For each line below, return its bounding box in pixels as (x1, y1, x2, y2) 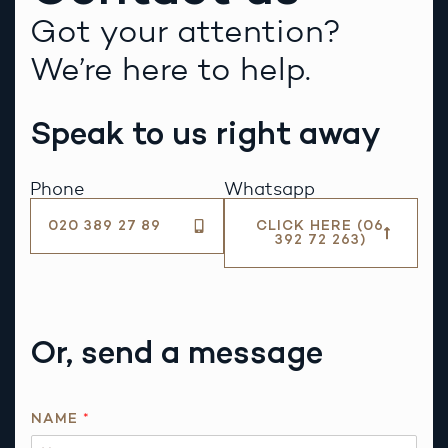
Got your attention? (30, 10, 341, 51)
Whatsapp (224, 177, 315, 200)
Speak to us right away (30, 114, 381, 153)
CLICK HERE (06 (256, 216, 384, 234)
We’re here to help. (30, 48, 311, 89)
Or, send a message (30, 332, 323, 371)
